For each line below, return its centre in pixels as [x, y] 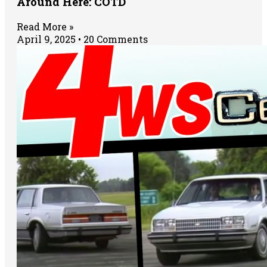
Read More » [45, 27]
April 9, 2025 [47, 39]
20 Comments [114, 39]
